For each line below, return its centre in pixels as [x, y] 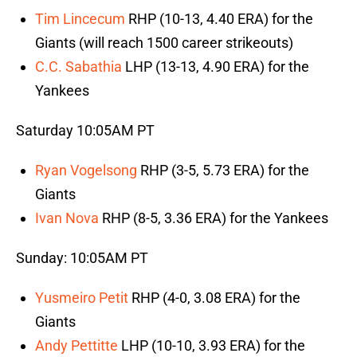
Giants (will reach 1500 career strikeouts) [164, 43]
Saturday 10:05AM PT [85, 131]
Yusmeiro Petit [82, 298]
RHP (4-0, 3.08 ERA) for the [214, 298]
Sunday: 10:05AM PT [82, 258]
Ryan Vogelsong [86, 171]
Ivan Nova [67, 218]
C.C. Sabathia [78, 67]
